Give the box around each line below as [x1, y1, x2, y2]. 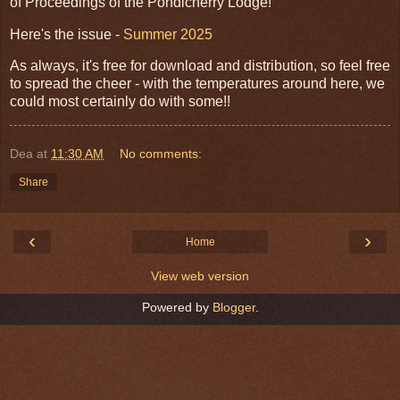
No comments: [120, 146, 203, 162]
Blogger [212, 300, 255, 315]
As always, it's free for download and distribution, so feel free [10, 58, 390, 74]
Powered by [141, 300, 212, 315]
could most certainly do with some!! [10, 94, 230, 110]
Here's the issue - [10, 26, 123, 42]
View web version [151, 269, 249, 284]
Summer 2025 [123, 26, 212, 42]
